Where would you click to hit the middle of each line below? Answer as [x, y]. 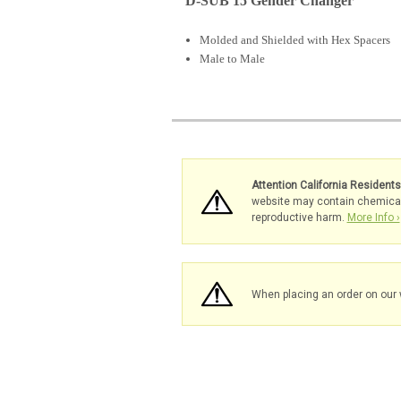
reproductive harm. [299, 218]
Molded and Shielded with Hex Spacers [295, 40]
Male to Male [234, 59]
